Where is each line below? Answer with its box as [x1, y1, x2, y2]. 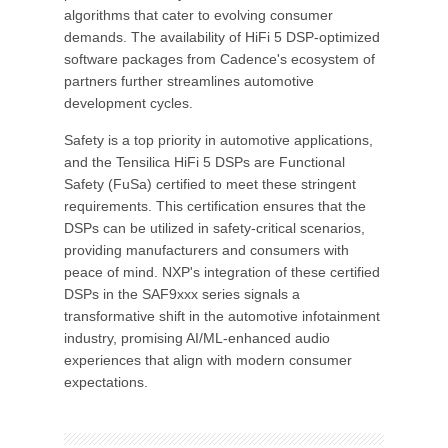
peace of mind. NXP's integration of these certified [64, 264, 380, 280]
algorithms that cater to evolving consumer [64, 7, 333, 23]
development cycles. [64, 95, 193, 111]
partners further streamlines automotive [64, 73, 314, 89]
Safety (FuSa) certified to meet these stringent [64, 176, 356, 192]
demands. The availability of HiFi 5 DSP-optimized [64, 29, 380, 45]
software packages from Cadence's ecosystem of [64, 51, 375, 67]
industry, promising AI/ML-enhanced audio [64, 330, 330, 346]
